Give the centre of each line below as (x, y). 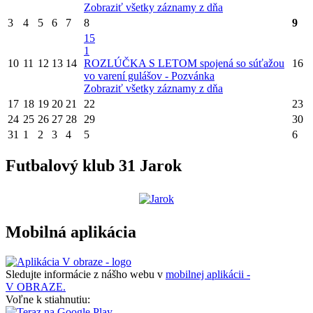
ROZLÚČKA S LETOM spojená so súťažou (184, 63)
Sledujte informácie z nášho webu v (86, 275)
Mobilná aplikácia (71, 232)
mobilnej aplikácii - (208, 275)
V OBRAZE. (36, 287)
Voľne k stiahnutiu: (48, 300)
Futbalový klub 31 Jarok (94, 166)
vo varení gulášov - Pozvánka (149, 75)
